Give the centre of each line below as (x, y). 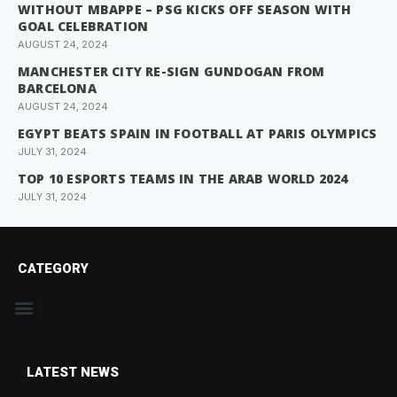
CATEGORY (53, 269)
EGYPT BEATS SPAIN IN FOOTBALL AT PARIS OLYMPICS (198, 134)
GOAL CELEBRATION (83, 27)
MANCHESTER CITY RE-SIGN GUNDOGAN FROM (171, 72)
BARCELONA (57, 89)
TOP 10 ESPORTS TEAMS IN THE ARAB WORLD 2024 (183, 179)
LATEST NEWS (73, 373)
